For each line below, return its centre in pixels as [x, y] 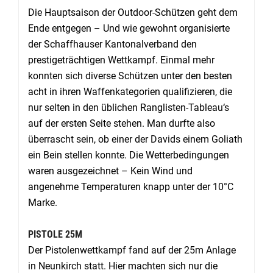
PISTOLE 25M [55, 234]
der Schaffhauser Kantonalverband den [112, 44]
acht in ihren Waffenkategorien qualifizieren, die [130, 91]
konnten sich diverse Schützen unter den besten [130, 76]
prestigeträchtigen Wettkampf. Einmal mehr [121, 60]
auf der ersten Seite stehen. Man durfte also [122, 123]
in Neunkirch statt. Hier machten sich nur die [123, 266]
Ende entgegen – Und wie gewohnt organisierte [129, 28]
